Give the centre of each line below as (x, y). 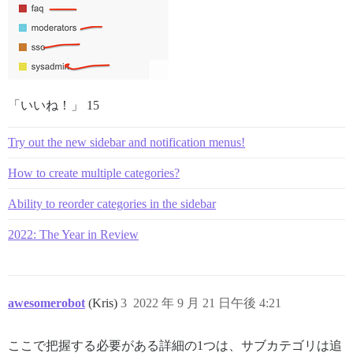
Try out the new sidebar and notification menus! (126, 143)
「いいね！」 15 (54, 106)
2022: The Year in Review (73, 235)
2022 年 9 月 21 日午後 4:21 (207, 303)
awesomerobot (46, 303)
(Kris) (104, 303)
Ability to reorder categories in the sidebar (112, 204)
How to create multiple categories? (94, 173)
